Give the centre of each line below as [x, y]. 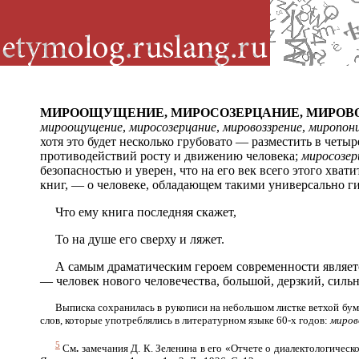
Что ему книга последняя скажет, [145, 212]
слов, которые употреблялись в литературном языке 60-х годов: [185, 320]
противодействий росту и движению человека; [171, 156]
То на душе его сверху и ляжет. [139, 239]
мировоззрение [262, 127]
